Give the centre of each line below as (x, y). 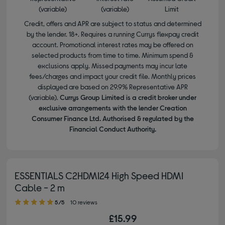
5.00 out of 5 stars (22, 197)
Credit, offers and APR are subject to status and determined (113, 24)
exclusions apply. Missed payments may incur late (113, 66)
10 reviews (84, 202)
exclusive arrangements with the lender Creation (113, 108)
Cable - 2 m (40, 188)
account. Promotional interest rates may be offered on (113, 45)
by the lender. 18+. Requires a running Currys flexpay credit (113, 34)
